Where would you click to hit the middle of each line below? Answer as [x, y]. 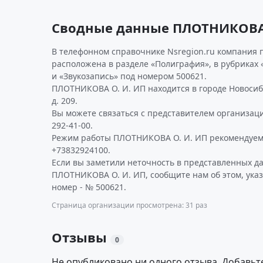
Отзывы [81, 237]
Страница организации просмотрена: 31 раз [129, 205]
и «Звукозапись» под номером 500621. [129, 76]
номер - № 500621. [89, 187]
